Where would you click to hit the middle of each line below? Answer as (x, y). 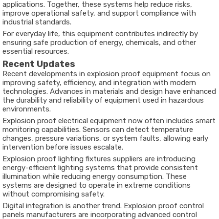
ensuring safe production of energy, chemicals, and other (99, 43)
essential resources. (36, 51)
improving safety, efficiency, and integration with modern (99, 83)
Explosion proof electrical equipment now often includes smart (109, 121)
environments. (27, 109)
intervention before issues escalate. (63, 147)
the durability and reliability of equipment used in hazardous (103, 100)
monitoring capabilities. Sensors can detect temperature (98, 130)
